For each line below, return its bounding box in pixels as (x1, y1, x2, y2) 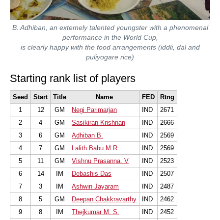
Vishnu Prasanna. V (72, 157, 129, 165)
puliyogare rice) (86, 53, 134, 61)
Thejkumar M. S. (72, 208, 119, 216)
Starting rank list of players (10, 72, 136, 85)
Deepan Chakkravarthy (72, 195, 137, 203)
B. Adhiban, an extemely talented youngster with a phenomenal (12, 24, 208, 32)
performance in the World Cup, (62, 33, 158, 42)
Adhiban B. (72, 132, 103, 139)
